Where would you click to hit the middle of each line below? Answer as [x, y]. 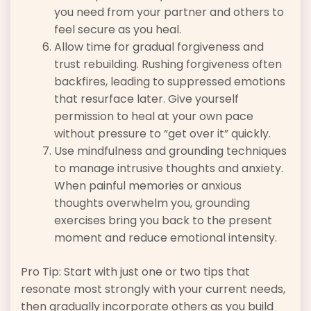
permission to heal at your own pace [154, 117]
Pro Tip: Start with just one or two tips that [135, 272]
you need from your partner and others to [169, 12]
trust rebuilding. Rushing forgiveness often [168, 65]
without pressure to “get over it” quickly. [162, 134]
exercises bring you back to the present [163, 221]
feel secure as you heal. [118, 30]
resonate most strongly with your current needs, [153, 289]
